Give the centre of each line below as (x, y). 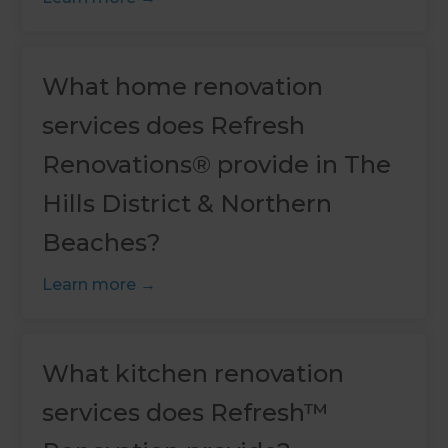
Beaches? (102, 242)
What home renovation (183, 86)
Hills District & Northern (187, 203)
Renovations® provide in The (217, 164)
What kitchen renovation (193, 373)
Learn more (89, 284)
